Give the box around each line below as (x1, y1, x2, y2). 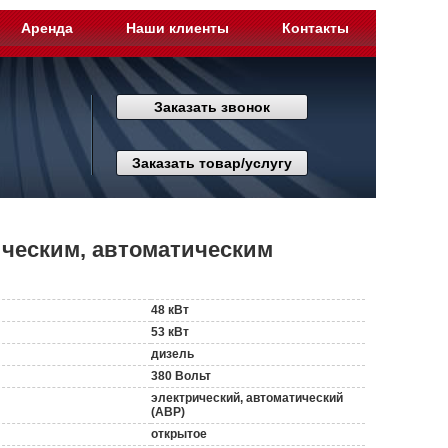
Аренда (21, 20, 73, 36)
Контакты (282, 20, 350, 36)
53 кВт (151, 325, 190, 339)
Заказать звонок (154, 99, 270, 115)
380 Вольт (151, 369, 212, 383)
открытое (151, 427, 208, 441)
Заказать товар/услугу (132, 155, 292, 171)
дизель (151, 347, 195, 361)
